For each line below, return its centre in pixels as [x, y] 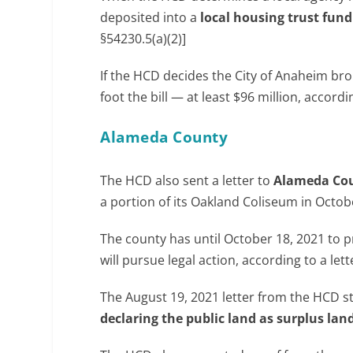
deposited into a [150, 17]
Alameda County [164, 137]
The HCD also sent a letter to [187, 180]
